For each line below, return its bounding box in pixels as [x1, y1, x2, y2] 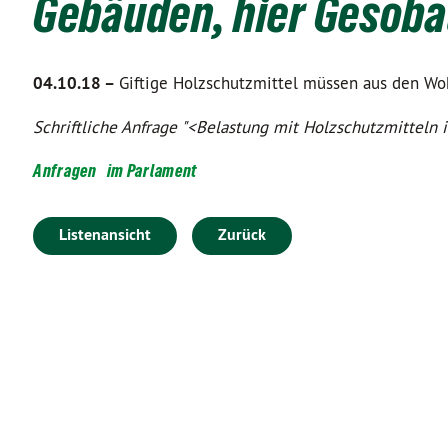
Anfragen [33, 160, 97, 181]
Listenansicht [59, 224, 151, 245]
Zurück [218, 224, 266, 245]
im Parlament [106, 160, 198, 181]
